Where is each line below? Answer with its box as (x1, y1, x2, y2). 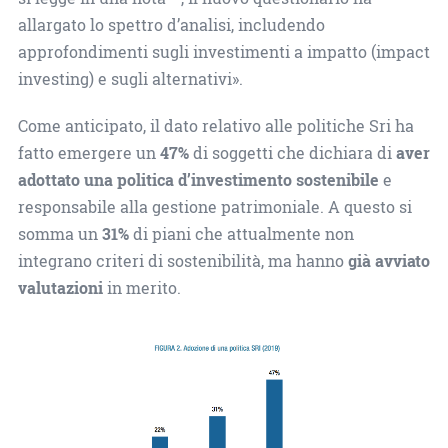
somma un (17, 222, 102, 245)
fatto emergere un (17, 141, 160, 164)
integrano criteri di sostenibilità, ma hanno (17, 249, 348, 272)
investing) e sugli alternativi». (17, 67, 243, 90)
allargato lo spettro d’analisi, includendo (17, 13, 325, 36)
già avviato (347, 249, 430, 272)
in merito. (102, 276, 181, 299)
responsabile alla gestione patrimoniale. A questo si (17, 195, 412, 218)
